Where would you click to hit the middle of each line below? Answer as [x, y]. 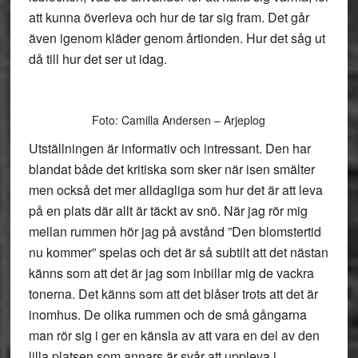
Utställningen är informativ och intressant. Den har [169, 148]
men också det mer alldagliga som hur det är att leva [175, 190]
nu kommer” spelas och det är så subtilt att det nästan [178, 252]
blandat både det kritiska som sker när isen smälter [171, 169]
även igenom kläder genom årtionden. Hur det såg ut [177, 38]
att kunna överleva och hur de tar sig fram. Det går [169, 17]
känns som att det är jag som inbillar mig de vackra [171, 273]
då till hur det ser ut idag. [97, 59]
